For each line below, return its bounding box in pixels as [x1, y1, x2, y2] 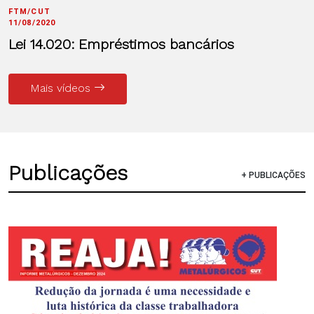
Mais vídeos [30, 81, 94, 95]
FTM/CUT [8, 6, 50, 16]
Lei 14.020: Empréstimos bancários [8, 35, 234, 53]
